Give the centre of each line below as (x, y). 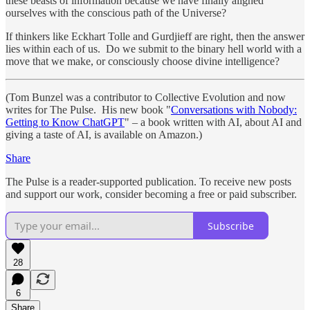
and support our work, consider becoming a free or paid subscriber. (151, 194)
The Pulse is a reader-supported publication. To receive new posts (148, 182)
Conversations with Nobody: (234, 110)
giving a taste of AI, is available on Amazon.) (104, 135)
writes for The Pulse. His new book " (88, 110)
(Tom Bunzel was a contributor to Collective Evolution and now (146, 98)
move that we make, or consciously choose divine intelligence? (143, 62)
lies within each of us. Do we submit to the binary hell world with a (154, 49)
